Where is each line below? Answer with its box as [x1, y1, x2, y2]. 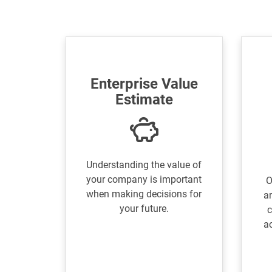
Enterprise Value [90, 75, 198, 93]
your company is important [86, 174, 202, 186]
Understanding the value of [86, 159, 202, 171]
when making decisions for [86, 188, 202, 200]
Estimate [115, 91, 173, 109]
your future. [119, 203, 169, 215]
